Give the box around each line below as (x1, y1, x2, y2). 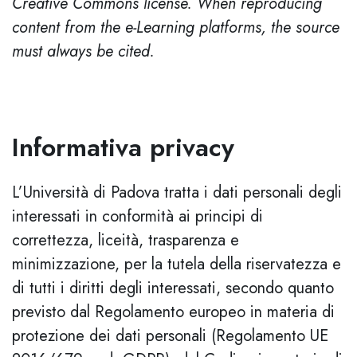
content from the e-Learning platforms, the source (12, 16, 339, 39)
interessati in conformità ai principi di (12, 205, 263, 228)
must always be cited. (12, 40, 155, 63)
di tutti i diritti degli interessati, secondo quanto (12, 277, 334, 300)
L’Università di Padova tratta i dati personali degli (12, 181, 342, 204)
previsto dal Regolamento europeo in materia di (12, 300, 335, 324)
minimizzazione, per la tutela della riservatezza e (12, 253, 341, 276)
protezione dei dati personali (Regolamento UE (12, 324, 328, 347)
